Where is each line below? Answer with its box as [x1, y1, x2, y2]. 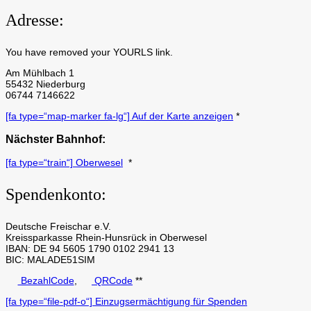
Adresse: [6, 10, 64, 29]
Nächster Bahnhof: [6, 133, 106, 146]
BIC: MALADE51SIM [6, 254, 95, 266]
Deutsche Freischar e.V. [6, 221, 111, 233]
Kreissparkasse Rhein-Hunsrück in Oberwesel [6, 232, 207, 244]
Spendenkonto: [6, 185, 106, 204]
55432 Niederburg [6, 78, 85, 90]
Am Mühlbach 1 [6, 67, 74, 78]
